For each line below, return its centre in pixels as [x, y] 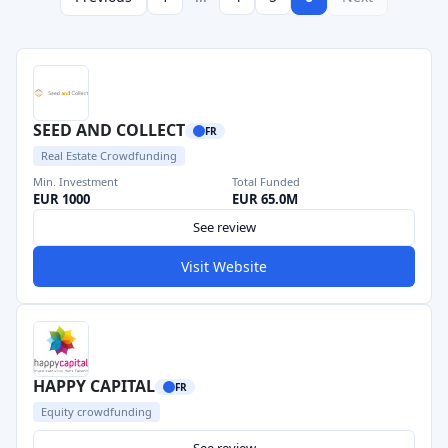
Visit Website [224, 266]
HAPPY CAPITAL [94, 386]
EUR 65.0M [265, 199]
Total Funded [266, 181]
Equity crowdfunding [96, 411]
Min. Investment [75, 181]
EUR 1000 [61, 199]
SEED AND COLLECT [109, 130]
